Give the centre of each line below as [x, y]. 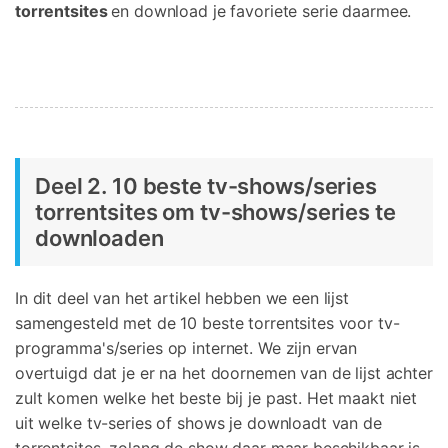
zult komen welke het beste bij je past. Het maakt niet [216, 397]
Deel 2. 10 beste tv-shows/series [206, 185]
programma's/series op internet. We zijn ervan [186, 347]
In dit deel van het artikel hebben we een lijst [182, 297]
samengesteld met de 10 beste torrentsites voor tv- [207, 322]
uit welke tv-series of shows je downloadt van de [198, 422]
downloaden [99, 237]
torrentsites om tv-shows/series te [215, 211]
